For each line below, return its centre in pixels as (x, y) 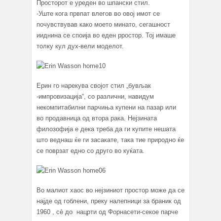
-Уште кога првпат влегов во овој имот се (98, 14)
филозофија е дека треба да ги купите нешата (106, 129)
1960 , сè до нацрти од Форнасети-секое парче (107, 212)
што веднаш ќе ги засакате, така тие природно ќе (110, 140)
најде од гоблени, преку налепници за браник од (109, 201)
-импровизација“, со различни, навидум (95, 97)
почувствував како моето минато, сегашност (103, 25)
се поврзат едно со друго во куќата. (91, 151)
